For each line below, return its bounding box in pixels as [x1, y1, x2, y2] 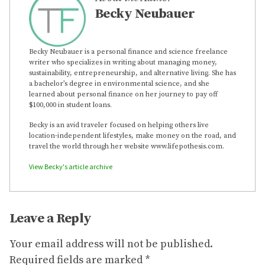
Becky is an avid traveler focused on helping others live [29, 121, 209, 130]
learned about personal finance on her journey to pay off [29, 90, 218, 99]
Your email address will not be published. [9, 237, 213, 251]
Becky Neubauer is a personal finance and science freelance [29, 47, 228, 57]
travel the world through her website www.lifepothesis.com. [29, 142, 224, 151]
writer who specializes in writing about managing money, [29, 58, 217, 67]
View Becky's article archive [29, 162, 112, 172]
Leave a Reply [9, 211, 92, 227]
